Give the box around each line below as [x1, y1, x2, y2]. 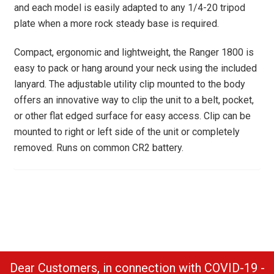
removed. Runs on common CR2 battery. [14, 141, 184, 154]
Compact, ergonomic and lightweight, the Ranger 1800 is [14, 46, 254, 58]
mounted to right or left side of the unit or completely [14, 125, 240, 138]
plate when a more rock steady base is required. [14, 18, 220, 30]
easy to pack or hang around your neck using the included [14, 62, 257, 74]
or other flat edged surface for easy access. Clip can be [14, 109, 251, 122]
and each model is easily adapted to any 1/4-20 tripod [14, 2, 246, 14]
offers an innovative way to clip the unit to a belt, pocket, [14, 94, 254, 106]
